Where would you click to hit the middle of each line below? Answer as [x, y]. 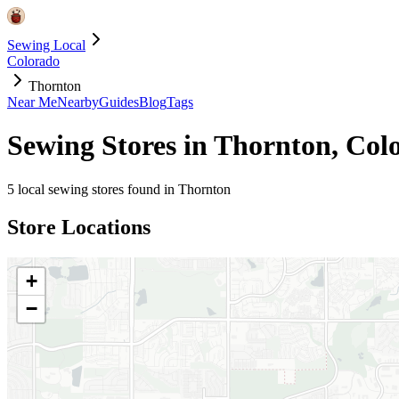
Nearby [78, 102]
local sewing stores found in [96, 189]
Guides [119, 102]
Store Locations [79, 227]
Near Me [32, 102]
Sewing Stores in [110, 146]
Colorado [33, 61]
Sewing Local [46, 45]
